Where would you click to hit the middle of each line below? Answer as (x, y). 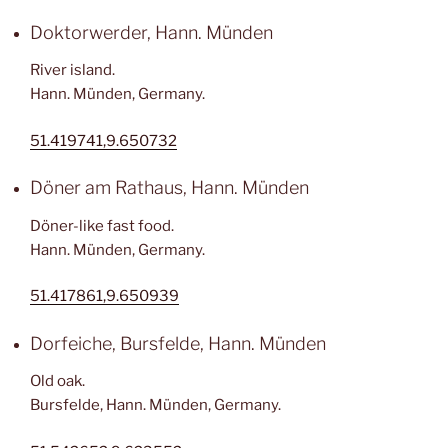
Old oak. (57, 381)
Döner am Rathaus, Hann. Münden (169, 187)
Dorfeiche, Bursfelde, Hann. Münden (178, 343)
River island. (72, 70)
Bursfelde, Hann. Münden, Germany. (155, 405)
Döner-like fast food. (102, 225)
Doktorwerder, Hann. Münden (151, 32)
